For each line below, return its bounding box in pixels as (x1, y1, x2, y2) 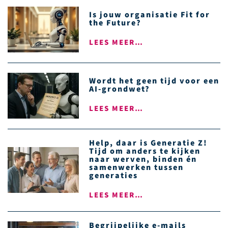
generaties (89, 169, 138, 181)
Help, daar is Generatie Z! (89, 137, 208, 149)
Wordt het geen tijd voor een (89, 75, 219, 87)
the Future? (89, 17, 141, 28)
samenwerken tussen (89, 161, 184, 173)
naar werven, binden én (89, 153, 197, 165)
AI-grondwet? (89, 83, 150, 95)
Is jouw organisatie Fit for (89, 9, 210, 20)
